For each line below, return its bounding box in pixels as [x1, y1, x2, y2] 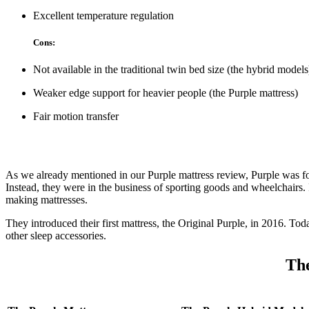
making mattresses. [6, 194, 88, 206]
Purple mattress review [148, 169, 246, 181]
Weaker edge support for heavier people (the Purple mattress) [33, 87, 298, 99]
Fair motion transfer [33, 110, 119, 123]
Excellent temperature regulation [33, 9, 174, 21]
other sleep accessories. [6, 230, 106, 241]
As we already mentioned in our [6, 169, 148, 181]
